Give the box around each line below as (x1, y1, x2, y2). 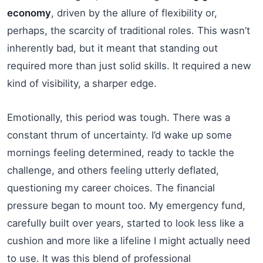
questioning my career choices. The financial (7, 181, 215, 194)
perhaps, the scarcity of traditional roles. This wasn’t (7, 24, 250, 36)
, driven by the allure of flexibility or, (51, 6, 217, 19)
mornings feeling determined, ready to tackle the (7, 146, 234, 159)
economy (7, 6, 51, 19)
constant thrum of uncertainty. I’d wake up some (7, 129, 232, 141)
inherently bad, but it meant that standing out (7, 42, 218, 54)
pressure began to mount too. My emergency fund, (7, 199, 245, 211)
